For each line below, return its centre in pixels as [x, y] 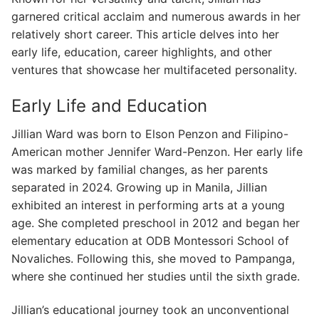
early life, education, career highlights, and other [142, 52]
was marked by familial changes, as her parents [140, 169]
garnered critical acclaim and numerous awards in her [156, 17]
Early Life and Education [109, 105]
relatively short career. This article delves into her [145, 35]
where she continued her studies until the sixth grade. [156, 276]
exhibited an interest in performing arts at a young [148, 205]
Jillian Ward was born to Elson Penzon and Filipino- [150, 134]
